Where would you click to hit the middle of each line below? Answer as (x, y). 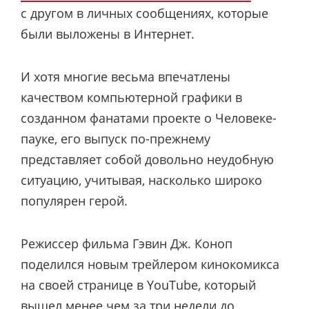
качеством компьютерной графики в (131, 97)
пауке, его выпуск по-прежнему (116, 138)
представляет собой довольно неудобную (147, 159)
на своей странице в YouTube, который (138, 285)
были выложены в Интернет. (108, 33)
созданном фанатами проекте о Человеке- (149, 118)
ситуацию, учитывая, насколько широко (141, 180)
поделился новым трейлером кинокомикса (150, 265)
